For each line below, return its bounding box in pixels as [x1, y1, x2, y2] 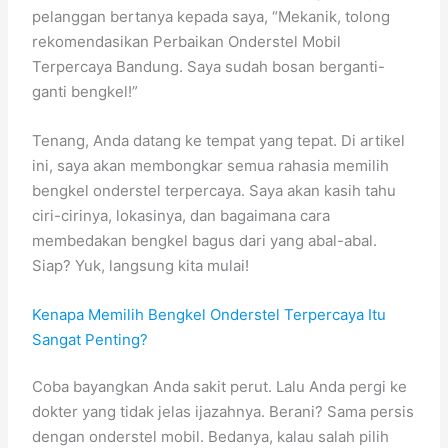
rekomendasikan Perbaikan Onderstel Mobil [32, 31, 342, 51]
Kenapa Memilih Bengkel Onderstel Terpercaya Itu [32, 304, 387, 324]
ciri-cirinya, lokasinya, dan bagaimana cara [32, 205, 331, 225]
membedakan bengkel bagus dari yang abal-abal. [32, 230, 378, 250]
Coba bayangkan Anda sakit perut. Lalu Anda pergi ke [32, 377, 408, 397]
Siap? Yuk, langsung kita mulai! [32, 255, 250, 275]
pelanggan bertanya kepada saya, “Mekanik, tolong [32, 6, 391, 26]
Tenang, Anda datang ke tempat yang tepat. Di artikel [32, 130, 406, 150]
